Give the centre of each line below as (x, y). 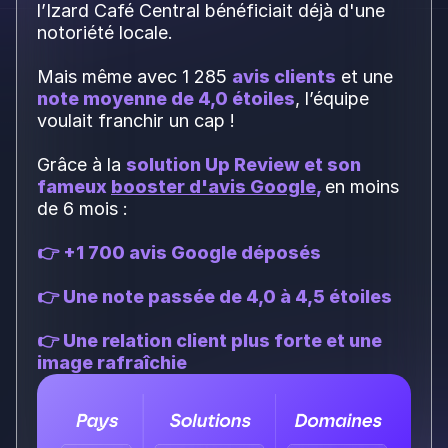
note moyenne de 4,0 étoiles (166, 98)
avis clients (284, 76)
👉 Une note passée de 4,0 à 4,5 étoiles (214, 296)
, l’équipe (332, 98)
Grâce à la (81, 164)
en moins (362, 186)
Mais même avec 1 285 (134, 76)
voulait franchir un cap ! (136, 120)
